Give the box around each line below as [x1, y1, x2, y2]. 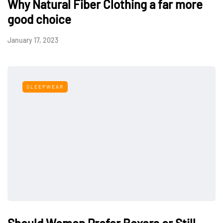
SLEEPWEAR [26, 83, 64, 90]
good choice [7, 11, 71, 26]
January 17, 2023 [7, 35, 58, 44]
